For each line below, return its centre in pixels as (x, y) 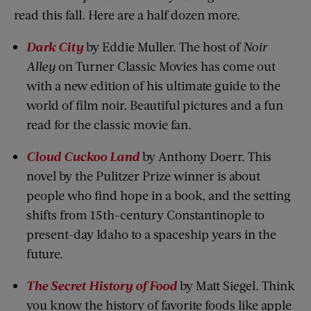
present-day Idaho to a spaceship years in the (151, 234)
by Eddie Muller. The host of (163, 47)
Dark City (55, 47)
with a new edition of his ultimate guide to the (153, 86)
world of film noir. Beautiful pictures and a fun (155, 105)
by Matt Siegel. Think (236, 286)
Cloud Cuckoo (67, 157)
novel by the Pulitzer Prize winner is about (143, 176)
